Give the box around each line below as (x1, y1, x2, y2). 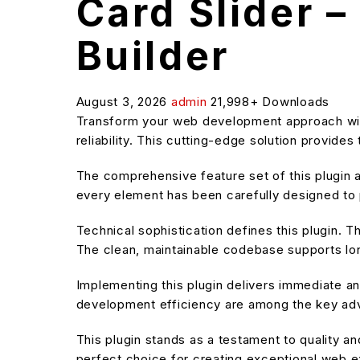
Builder (76, 32, 230, 80)
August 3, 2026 (76, 94, 171, 109)
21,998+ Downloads (211, 94, 329, 109)
